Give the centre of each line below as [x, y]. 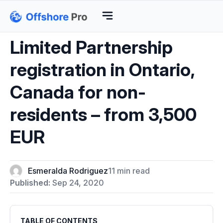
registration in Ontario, [102, 69]
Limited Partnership [91, 47]
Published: [30, 182]
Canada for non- [78, 92]
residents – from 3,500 [103, 114]
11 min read [129, 170]
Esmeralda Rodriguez [68, 170]
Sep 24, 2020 [77, 182]
